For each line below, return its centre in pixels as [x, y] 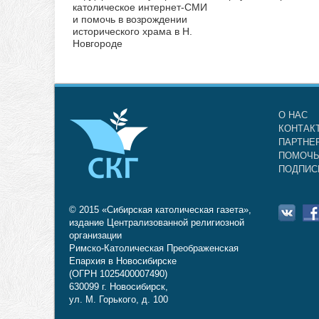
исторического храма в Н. [132, 31]
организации [95, 235]
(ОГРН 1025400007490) [118, 273]
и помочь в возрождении [130, 19]
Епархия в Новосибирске [123, 261]
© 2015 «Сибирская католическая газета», [160, 209]
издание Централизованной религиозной [157, 222]
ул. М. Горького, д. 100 [119, 299]
